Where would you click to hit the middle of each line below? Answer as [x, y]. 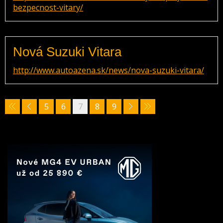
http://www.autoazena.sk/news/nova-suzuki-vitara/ [109, 70]
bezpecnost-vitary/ [48, 7]
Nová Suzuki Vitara [67, 52]
